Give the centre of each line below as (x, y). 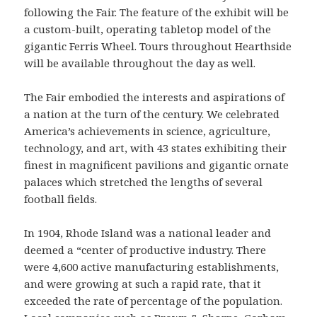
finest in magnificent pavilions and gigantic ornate (157, 165)
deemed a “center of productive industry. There (145, 250)
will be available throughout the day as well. (140, 63)
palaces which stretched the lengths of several (144, 182)
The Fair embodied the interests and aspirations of (155, 97)
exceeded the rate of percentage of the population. (154, 301)
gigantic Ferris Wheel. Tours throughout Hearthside (158, 46)
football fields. (61, 199)
